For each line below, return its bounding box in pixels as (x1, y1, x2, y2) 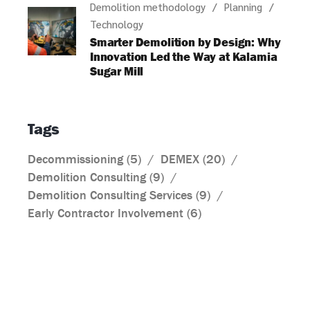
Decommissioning (28, 152, 123, 166)
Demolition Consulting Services (28, 188, 192, 202)
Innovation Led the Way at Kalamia (90, 49, 277, 64)
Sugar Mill (90, 64, 144, 78)
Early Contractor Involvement (28, 206, 183, 220)
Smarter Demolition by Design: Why (90, 35, 281, 49)
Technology (90, 17, 143, 30)
